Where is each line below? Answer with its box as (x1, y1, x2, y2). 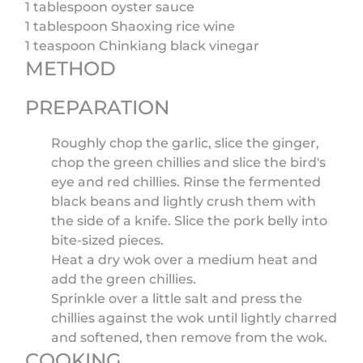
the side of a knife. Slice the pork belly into (51, 212, 328, 228)
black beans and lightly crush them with (51, 193, 317, 209)
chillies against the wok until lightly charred (51, 310, 338, 326)
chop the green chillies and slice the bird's (51, 154, 327, 170)
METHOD (25, 56, 117, 80)
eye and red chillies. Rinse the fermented (51, 173, 322, 190)
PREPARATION (25, 95, 170, 119)
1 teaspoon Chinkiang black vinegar (25, 37, 260, 53)
